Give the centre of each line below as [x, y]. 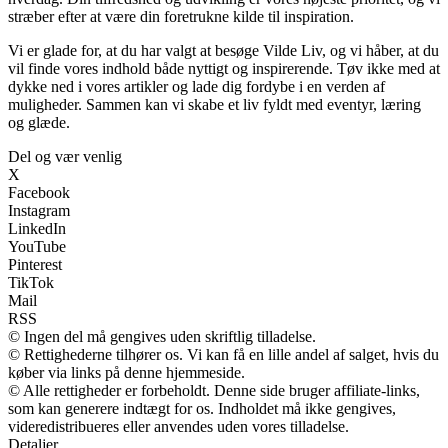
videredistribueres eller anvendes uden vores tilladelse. [178, 427]
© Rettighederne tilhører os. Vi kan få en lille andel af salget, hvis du [223, 355]
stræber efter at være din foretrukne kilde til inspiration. [181, 17]
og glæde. [39, 123]
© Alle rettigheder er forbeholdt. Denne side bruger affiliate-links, [214, 391]
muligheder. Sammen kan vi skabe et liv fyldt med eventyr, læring [214, 105]
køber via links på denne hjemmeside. [126, 373]
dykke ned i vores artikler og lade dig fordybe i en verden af [196, 87]
